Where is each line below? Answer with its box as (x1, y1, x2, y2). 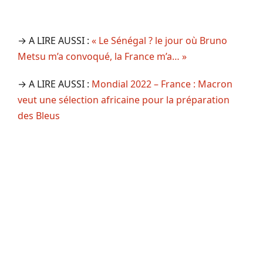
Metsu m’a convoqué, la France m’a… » (18, 49, 187, 63)
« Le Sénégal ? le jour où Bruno (92, 33, 227, 47)
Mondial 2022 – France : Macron (92, 77, 232, 90)
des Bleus (18, 109, 60, 122)
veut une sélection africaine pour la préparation (18, 93, 230, 106)
